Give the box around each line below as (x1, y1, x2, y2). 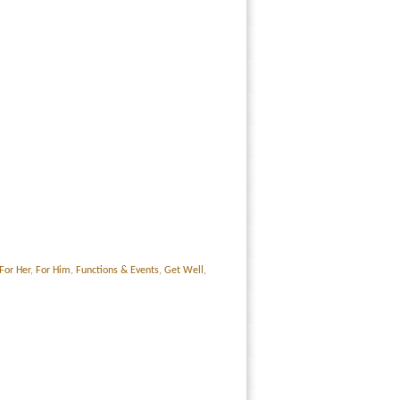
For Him (35, 264, 71, 276)
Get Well (163, 264, 204, 276)
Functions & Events (75, 264, 159, 276)
